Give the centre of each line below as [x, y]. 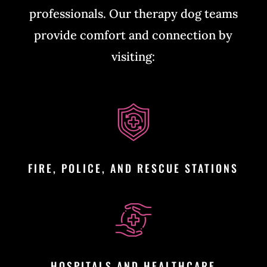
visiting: [133, 56]
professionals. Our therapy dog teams [133, 13]
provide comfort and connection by [133, 35]
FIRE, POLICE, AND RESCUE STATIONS [133, 168]
